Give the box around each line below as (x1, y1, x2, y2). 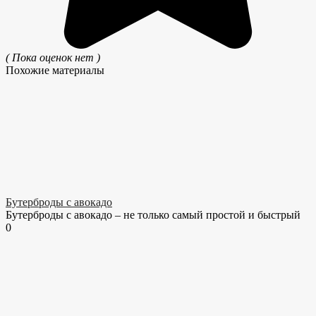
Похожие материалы (6, 64, 104, 77)
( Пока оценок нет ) (6, 51, 100, 64)
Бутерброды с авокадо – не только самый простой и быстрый (6, 209, 300, 221)
